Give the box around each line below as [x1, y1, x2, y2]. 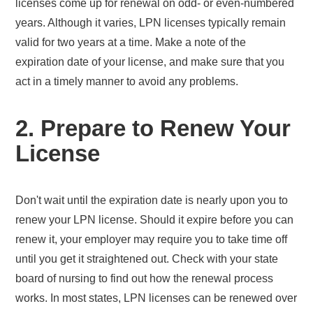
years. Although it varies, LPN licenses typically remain [15, 16, 286, 29]
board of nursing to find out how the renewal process [15, 272, 274, 284]
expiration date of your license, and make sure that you [15, 55, 285, 68]
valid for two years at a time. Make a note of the [15, 36, 247, 48]
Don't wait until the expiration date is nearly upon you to [15, 194, 289, 206]
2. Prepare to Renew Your [15, 115, 291, 141]
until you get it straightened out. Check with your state [15, 252, 279, 265]
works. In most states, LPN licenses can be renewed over [15, 291, 298, 304]
